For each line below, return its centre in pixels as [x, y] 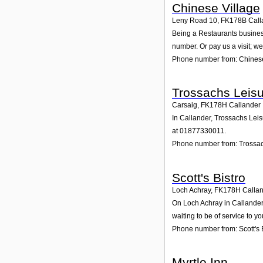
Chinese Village [216, 8]
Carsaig [185, 105]
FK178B [234, 21]
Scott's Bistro [209, 177]
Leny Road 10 [195, 21]
